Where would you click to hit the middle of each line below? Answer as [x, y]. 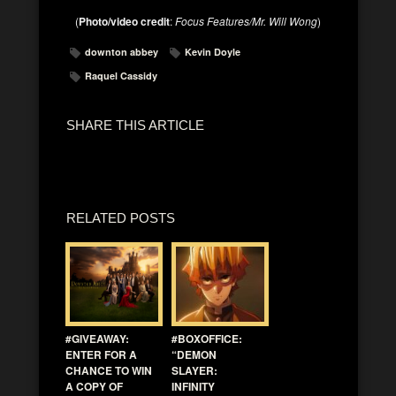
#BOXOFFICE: [207, 339]
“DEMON [194, 355]
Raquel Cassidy [121, 76]
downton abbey [122, 52]
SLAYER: [194, 371]
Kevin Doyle [213, 52]
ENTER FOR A [101, 355]
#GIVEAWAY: [97, 339]
